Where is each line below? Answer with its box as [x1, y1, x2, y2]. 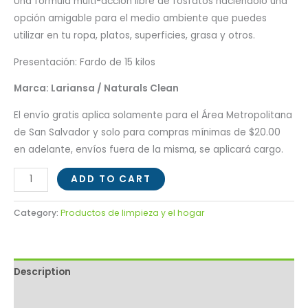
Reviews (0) [14, 291, 69, 305]
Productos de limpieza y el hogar [60, 207, 205, 219]
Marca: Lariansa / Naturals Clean [14, 82, 179, 96]
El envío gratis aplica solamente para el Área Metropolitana [14, 108, 292, 122]
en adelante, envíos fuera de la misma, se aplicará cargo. [14, 142, 283, 156]
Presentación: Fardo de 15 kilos [14, 55, 155, 69]
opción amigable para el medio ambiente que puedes [14, 11, 267, 25]
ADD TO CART [71, 172, 152, 186]
